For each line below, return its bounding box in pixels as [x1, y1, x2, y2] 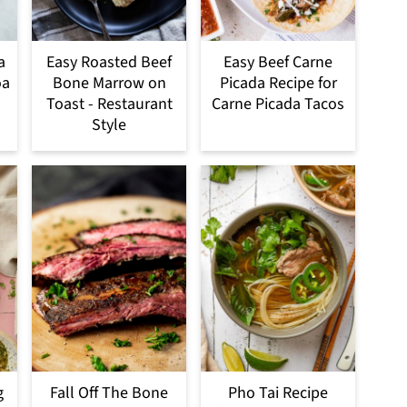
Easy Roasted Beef [46, 51, 172, 74]
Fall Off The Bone [50, 381, 168, 404]
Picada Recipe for [219, 72, 337, 95]
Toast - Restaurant [45, 93, 173, 116]
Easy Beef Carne [223, 51, 333, 74]
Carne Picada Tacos [212, 93, 344, 116]
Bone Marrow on [52, 72, 166, 95]
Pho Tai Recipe [228, 381, 328, 404]
